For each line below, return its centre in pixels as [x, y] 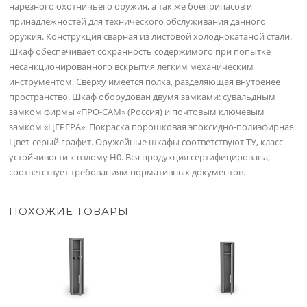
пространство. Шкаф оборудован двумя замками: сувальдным [143, 96]
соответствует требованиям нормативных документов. [127, 172]
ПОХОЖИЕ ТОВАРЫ [69, 211]
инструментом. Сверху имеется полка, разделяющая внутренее [145, 81]
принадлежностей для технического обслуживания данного [138, 21]
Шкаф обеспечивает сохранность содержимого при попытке [140, 51]
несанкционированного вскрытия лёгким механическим [132, 66]
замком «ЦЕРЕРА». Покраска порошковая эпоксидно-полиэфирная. [153, 126]
